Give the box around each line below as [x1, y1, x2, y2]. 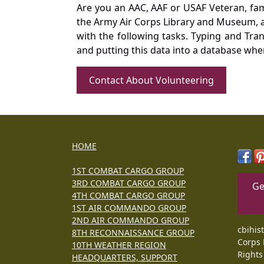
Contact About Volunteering [89, 73, 214, 87]
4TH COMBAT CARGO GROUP [72, 189, 185, 201]
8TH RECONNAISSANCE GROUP [72, 226, 194, 238]
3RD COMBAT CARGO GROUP [72, 177, 186, 189]
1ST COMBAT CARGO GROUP [72, 164, 184, 176]
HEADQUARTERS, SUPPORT [72, 251, 177, 263]
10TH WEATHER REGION [72, 239, 166, 250]
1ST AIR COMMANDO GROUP [72, 202, 186, 213]
